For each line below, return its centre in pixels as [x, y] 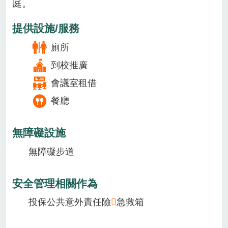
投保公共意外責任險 [70, 202]
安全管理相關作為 [55, 183]
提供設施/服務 [46, 28]
